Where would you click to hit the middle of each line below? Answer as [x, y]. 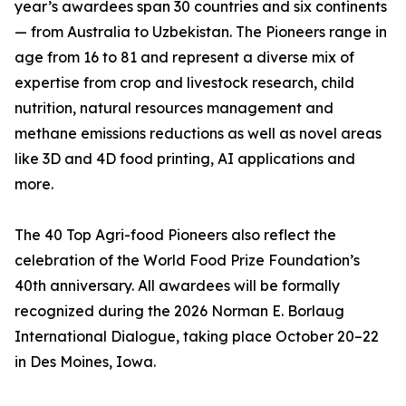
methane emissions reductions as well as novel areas [198, 134]
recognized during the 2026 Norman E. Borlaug [179, 311]
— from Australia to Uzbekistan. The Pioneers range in [201, 32]
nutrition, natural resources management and [174, 108]
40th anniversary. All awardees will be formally [177, 286]
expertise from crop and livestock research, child [184, 83]
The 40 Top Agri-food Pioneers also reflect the [175, 235]
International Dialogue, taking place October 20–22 [197, 337]
